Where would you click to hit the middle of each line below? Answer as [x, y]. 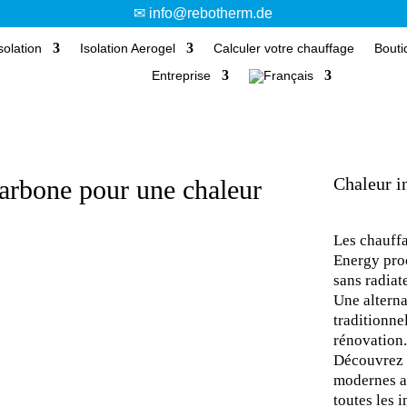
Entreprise [182, 75]
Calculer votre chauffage [283, 48]
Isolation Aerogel [127, 48]
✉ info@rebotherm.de [203, 13]
